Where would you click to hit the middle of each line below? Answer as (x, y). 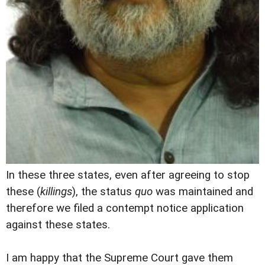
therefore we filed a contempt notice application (125, 209)
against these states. (58, 225)
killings (56, 192)
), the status (104, 192)
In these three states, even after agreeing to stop (128, 175)
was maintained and (203, 192)
